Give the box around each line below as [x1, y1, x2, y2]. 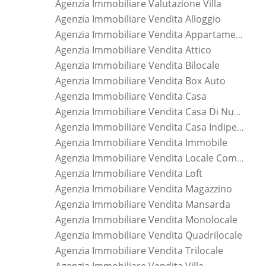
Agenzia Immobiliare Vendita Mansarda [55, 197, 230, 211]
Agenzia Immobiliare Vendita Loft [55, 166, 202, 180]
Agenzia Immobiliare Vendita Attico [55, 43, 211, 56]
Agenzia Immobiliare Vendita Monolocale [55, 213, 237, 226]
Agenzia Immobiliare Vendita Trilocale [55, 243, 223, 257]
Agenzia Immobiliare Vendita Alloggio [55, 12, 221, 26]
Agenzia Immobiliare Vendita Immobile [55, 135, 227, 149]
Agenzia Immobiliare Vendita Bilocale [55, 58, 220, 72]
